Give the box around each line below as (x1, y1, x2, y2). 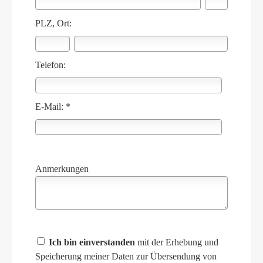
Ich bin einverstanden (49, 237, 135, 248)
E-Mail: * (35, 102, 70, 113)
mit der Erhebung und (135, 237, 218, 248)
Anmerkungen (35, 164, 89, 175)
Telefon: (35, 60, 66, 71)
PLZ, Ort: (35, 18, 72, 29)
